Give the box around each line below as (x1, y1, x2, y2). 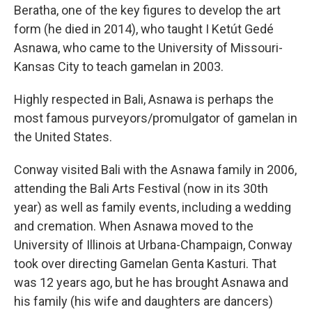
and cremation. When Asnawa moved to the (14, 219, 253, 233)
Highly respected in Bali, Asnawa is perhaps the (14, 92, 274, 107)
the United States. (14, 130, 112, 144)
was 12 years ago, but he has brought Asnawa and (14, 275, 288, 290)
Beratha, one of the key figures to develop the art (14, 3, 281, 17)
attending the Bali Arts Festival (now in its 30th (14, 181, 268, 196)
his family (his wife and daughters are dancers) (14, 294, 273, 309)
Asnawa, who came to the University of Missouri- (14, 40, 283, 55)
